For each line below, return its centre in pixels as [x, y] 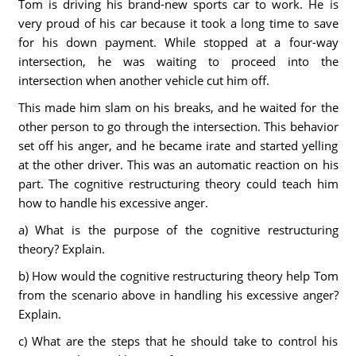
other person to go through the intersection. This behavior [178, 126]
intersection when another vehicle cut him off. [143, 80]
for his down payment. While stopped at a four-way [178, 42]
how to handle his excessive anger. [113, 203]
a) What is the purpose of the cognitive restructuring [178, 230]
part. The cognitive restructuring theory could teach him [178, 184]
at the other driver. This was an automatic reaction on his [178, 164]
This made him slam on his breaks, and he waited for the [178, 107]
